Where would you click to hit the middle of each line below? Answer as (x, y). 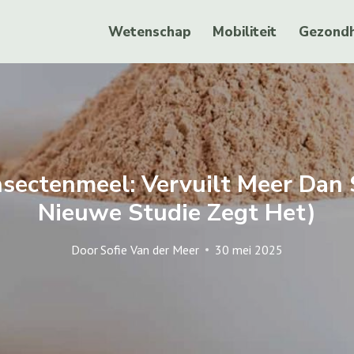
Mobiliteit (245, 32)
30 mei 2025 (249, 249)
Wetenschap (150, 32)
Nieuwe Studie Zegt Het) (177, 213)
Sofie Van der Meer (150, 249)
